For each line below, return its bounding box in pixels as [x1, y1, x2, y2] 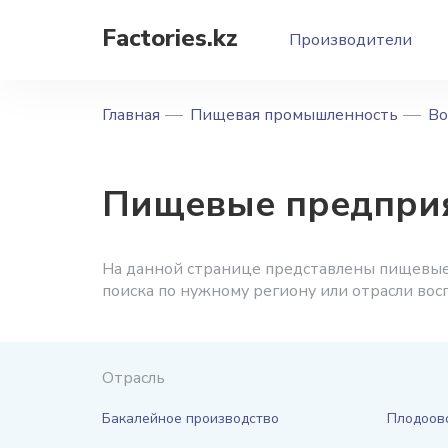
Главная [102, 104, 160, 126]
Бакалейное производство [102, 409, 279, 428]
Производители [289, 29, 412, 51]
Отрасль [102, 367, 165, 389]
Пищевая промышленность [190, 104, 398, 126]
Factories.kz [102, 22, 238, 54]
